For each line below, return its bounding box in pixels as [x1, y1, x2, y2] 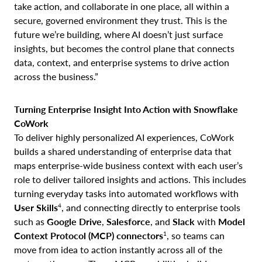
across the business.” [14, 70, 98, 82]
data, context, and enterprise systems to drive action [14, 56, 229, 68]
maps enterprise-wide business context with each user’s [14, 159, 243, 171]
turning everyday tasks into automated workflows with [14, 187, 239, 199]
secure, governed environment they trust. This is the [14, 14, 227, 26]
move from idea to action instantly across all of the [14, 243, 222, 255]
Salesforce [106, 215, 150, 227]
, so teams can [167, 229, 225, 241]
